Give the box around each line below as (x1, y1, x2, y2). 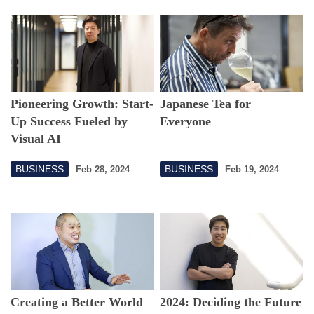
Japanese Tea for (160, 97, 252, 111)
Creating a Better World (11, 294, 143, 309)
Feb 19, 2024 (225, 163, 280, 175)
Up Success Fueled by (11, 114, 128, 128)
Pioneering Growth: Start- (11, 97, 153, 111)
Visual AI (11, 132, 61, 146)
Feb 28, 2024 (76, 163, 130, 175)
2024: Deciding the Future (160, 294, 302, 309)
